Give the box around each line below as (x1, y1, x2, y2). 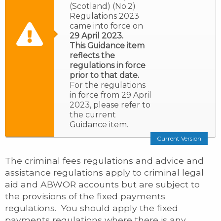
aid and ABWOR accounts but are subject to (5, 179, 200, 189)
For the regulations (70, 80, 146, 90)
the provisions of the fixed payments (5, 191, 165, 201)
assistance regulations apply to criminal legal (5, 167, 204, 178)
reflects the (70, 51, 115, 60)
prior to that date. (70, 71, 139, 80)
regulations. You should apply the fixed (5, 203, 178, 213)
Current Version (157, 135, 201, 142)
